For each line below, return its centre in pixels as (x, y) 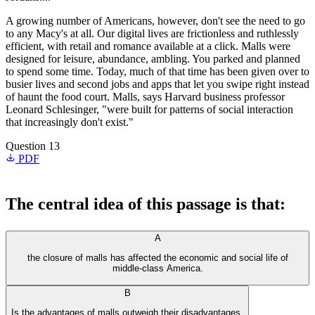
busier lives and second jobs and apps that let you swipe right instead (157, 84)
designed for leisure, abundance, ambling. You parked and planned (153, 59)
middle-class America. (157, 269)
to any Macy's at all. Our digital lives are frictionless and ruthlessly (152, 33)
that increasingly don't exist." (70, 122)
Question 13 (33, 146)
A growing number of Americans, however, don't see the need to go (155, 21)
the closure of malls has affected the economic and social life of (157, 258)
